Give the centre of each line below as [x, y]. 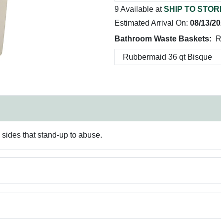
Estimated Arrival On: [152, 23]
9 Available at [139, 9]
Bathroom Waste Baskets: [163, 39]
